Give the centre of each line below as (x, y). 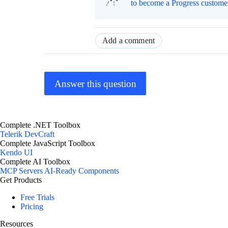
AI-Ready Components (82, 171)
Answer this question (95, 83)
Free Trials (37, 197)
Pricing (32, 207)
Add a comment (129, 41)
